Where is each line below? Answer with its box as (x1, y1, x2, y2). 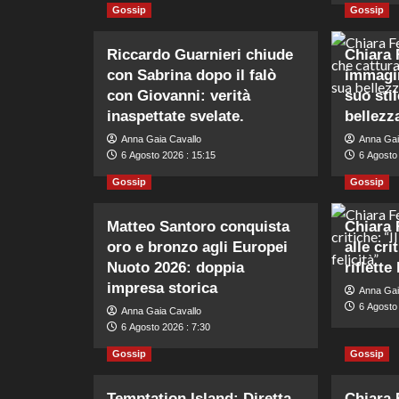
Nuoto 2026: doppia (106, 258, 244, 276)
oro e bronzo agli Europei (106, 238, 288, 256)
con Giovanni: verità (106, 86, 250, 104)
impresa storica (106, 279, 217, 297)
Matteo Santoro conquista (106, 217, 289, 235)
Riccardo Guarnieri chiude (106, 45, 293, 63)
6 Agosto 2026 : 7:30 (120, 321, 210, 332)
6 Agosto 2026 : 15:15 (120, 149, 216, 160)
